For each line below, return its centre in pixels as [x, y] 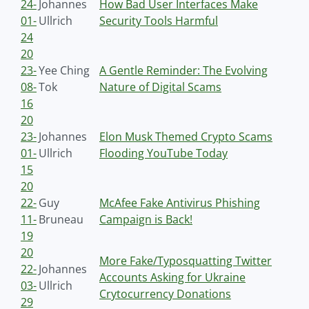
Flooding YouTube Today [163, 153]
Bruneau [61, 219]
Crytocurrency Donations [165, 294]
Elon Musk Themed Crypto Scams [186, 137]
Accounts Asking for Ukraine [172, 277]
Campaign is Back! [146, 219]
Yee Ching [64, 70]
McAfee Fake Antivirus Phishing [180, 203]
